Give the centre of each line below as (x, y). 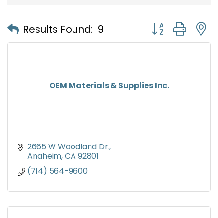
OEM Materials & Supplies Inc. (109, 86)
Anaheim (44, 156)
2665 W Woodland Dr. (68, 147)
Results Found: (58, 29)
